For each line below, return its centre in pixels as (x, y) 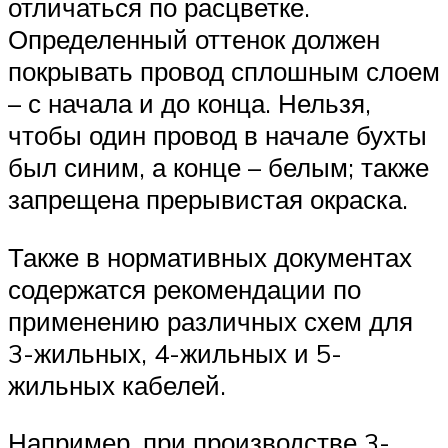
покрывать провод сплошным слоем (224, 71)
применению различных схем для (210, 320)
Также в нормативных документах (210, 256)
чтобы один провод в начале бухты (217, 135)
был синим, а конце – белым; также (218, 167)
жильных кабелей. (117, 384)
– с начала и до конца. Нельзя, (189, 103)
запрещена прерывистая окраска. (208, 199)
